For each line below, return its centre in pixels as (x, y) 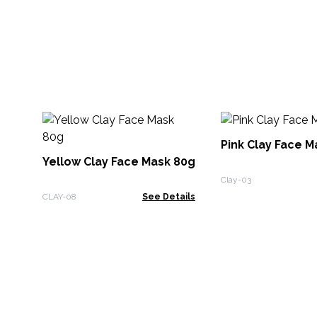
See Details (169, 197)
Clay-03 (236, 180)
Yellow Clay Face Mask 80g (119, 162)
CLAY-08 (59, 197)
